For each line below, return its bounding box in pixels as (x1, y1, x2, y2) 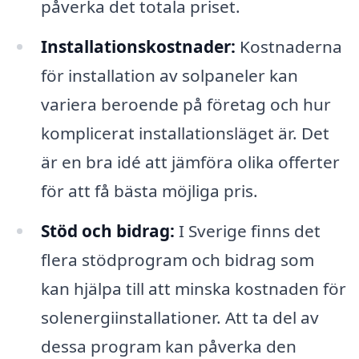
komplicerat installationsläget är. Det (40, 122, 329, 145)
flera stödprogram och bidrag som (40, 248, 314, 272)
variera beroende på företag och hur (40, 93, 331, 116)
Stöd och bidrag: (40, 220, 175, 243)
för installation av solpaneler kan (40, 64, 298, 87)
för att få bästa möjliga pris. (40, 179, 258, 203)
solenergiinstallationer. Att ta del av (40, 306, 319, 329)
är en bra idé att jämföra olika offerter (40, 151, 340, 174)
